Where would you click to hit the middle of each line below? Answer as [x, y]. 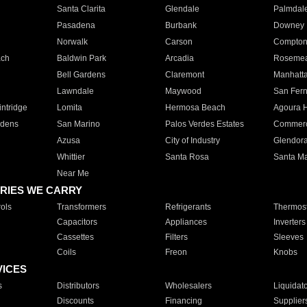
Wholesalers [188, 286]
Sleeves [288, 237]
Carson [179, 42]
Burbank [181, 25]
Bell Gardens [81, 75]
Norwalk [72, 42]
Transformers [81, 207]
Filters [176, 237]
